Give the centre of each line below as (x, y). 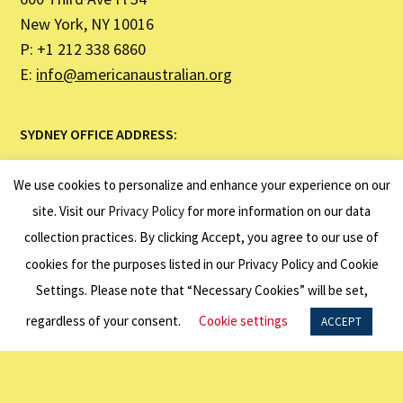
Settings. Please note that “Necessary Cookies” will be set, (201, 290)
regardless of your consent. (103, 321)
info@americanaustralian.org (134, 74)
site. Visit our (70, 210)
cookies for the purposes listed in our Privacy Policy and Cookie (201, 264)
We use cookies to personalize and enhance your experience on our (201, 184)
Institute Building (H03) (99, 200)
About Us (51, 346)
